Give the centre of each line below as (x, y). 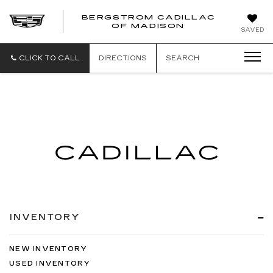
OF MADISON (148, 26)
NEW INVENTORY (48, 249)
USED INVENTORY (50, 264)
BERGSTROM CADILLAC (148, 17)
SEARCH (183, 58)
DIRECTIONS (123, 58)
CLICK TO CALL (49, 58)
